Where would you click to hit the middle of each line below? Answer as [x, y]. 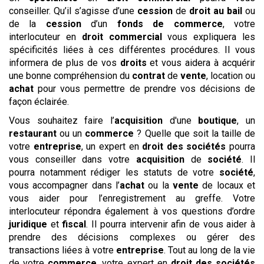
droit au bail [216, 11]
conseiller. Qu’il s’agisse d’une [73, 11]
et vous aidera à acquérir [201, 63]
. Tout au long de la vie [209, 250]
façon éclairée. [39, 102]
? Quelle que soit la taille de [195, 134]
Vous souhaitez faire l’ [62, 121]
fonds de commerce [170, 24]
